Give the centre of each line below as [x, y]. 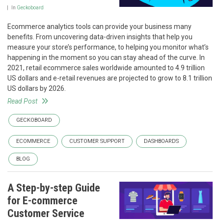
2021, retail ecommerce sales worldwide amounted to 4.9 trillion [106, 68]
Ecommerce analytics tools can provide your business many [99, 27]
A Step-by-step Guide [54, 188]
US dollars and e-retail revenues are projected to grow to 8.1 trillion [110, 78]
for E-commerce [42, 201]
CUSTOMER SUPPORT [97, 141]
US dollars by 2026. [37, 89]
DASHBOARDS [161, 141]
